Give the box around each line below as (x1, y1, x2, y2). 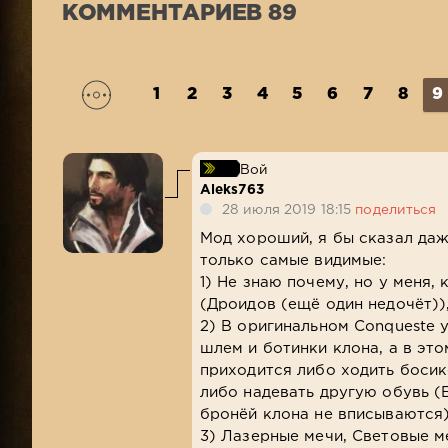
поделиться (355, 203, 437, 216)
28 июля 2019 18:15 (222, 203, 356, 216)
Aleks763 (199, 183, 264, 196)
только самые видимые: (199, 253, 387, 267)
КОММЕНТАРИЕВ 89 (61, 3, 297, 24)
